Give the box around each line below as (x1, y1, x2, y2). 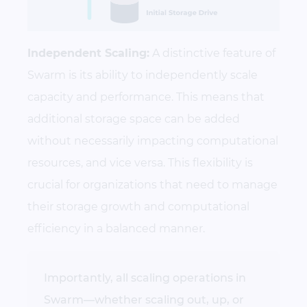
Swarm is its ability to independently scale (27, 68, 258, 82)
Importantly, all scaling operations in (44, 271, 246, 284)
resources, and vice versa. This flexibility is (27, 156, 253, 169)
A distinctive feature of (149, 46, 275, 60)
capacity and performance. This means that (27, 90, 265, 103)
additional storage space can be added (27, 112, 240, 125)
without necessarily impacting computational (27, 134, 278, 147)
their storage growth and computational (27, 199, 249, 213)
